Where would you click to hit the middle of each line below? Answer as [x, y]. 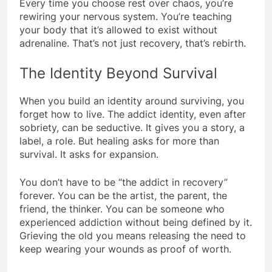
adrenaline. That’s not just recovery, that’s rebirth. [133, 43]
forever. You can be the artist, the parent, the [123, 195]
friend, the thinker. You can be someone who [122, 209]
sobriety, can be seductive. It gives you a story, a [132, 127]
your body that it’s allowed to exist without [118, 30]
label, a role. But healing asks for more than [119, 141]
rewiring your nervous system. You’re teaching [126, 17]
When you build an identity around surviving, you [132, 100]
